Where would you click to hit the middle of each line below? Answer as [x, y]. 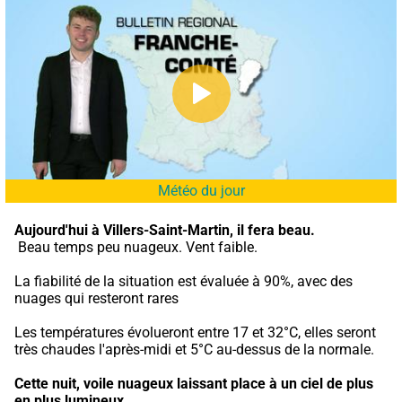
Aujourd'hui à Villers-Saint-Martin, [124, 230]
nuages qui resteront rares [96, 298]
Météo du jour [201, 190]
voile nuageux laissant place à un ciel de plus [228, 383]
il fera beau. [276, 230]
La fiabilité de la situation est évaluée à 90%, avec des [184, 281]
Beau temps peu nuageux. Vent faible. [138, 247]
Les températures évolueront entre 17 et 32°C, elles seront [195, 332]
